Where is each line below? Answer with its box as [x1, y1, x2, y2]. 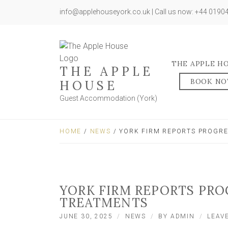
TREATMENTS [60, 195, 148, 211]
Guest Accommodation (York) [60, 94, 157, 102]
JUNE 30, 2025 [60, 213, 113, 220]
